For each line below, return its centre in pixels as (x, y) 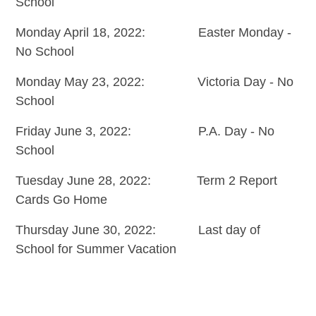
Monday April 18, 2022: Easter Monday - (153, 32)
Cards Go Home (61, 199)
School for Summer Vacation (96, 249)
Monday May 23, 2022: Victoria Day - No (154, 81)
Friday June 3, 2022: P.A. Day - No (145, 131)
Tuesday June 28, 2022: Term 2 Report (146, 180)
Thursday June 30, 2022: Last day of (138, 230)
